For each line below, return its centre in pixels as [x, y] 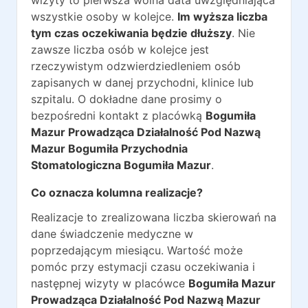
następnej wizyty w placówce [110, 283]
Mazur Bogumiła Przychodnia [109, 148]
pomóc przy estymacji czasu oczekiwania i [143, 267]
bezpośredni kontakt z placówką [117, 115]
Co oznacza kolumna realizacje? [117, 192]
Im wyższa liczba [222, 16]
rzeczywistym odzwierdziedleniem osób [136, 66]
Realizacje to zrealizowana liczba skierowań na [154, 217]
